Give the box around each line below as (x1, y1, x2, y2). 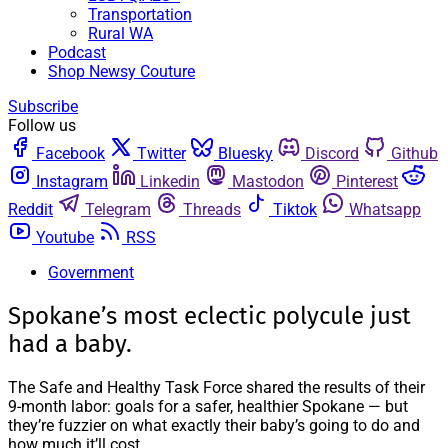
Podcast (48, 43, 106, 62)
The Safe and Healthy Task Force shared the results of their (8, 377, 425, 397)
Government (48, 263, 134, 282)
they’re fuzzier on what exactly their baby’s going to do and (8, 415, 420, 435)
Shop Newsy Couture (48, 62, 195, 81)
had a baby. (8, 329, 132, 358)
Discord (305, 144, 359, 163)
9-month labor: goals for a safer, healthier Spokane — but (8, 396, 408, 416)
